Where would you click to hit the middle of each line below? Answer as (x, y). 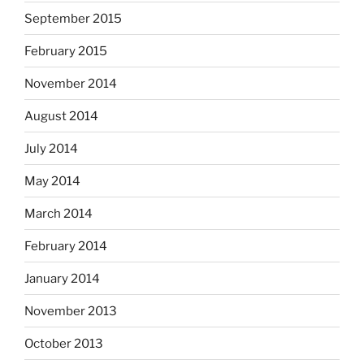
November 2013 (71, 311)
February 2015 (66, 51)
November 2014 (71, 83)
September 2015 (73, 18)
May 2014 (52, 181)
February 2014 (66, 246)
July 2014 (51, 148)
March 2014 (58, 213)
